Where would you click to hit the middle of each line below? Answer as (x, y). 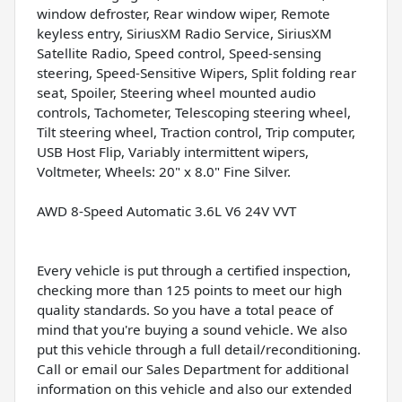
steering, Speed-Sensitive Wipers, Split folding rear (197, 72)
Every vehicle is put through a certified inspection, (194, 270)
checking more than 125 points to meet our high (189, 289)
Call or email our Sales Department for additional (193, 368)
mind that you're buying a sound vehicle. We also (192, 329)
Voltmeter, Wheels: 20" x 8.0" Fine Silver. (164, 171)
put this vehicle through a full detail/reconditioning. (199, 349)
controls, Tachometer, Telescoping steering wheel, (194, 112)
